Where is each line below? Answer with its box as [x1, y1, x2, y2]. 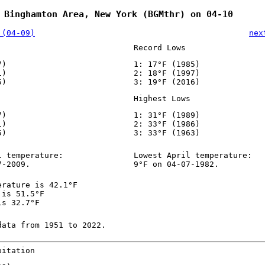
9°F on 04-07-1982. [133, 160, 219, 169]
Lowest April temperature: [133, 151, 252, 160]
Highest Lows [133, 94, 190, 104]
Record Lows [133, 43, 186, 53]
